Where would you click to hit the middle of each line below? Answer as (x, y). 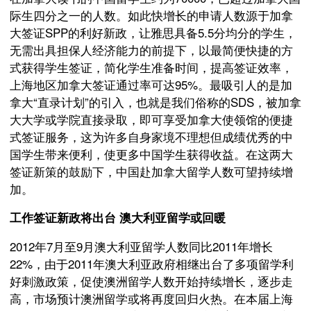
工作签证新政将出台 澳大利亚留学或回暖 (118, 217)
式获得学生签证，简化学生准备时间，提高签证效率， (151, 67)
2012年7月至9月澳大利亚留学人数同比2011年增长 (141, 246)
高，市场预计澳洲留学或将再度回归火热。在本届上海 (151, 298)
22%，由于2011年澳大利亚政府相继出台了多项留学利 (152, 263)
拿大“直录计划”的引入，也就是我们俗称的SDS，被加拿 (155, 102)
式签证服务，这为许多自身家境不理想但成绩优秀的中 (151, 136)
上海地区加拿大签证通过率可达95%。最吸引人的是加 (151, 84)
